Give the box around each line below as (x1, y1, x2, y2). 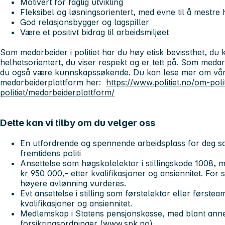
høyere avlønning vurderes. (20, 178, 126, 188)
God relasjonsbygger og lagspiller (20, 17, 152, 28)
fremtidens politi (20, 148, 81, 158)
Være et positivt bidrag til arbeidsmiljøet (20, 27, 169, 38)
